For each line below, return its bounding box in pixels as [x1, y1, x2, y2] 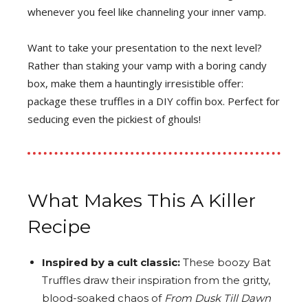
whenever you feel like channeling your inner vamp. [27, 4, 266, 19]
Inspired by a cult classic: [42, 255, 180, 269]
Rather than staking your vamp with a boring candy [27, 58, 267, 72]
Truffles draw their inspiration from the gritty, [42, 273, 270, 287]
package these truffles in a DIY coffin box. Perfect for [27, 93, 280, 108]
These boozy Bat [180, 255, 271, 269]
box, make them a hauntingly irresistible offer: [27, 76, 243, 90]
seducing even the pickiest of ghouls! [27, 111, 201, 126]
